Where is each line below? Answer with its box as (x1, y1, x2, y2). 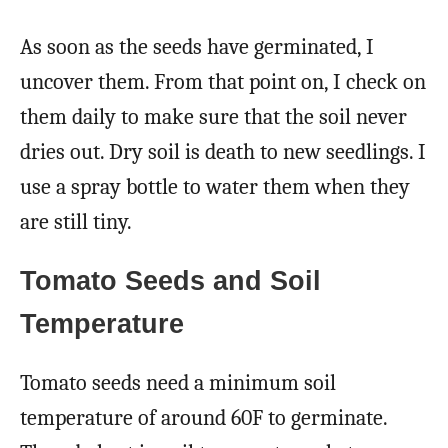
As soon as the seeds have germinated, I (20, 33, 374, 60)
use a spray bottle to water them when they (20, 173, 410, 200)
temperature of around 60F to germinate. (20, 404, 387, 431)
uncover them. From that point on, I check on (20, 68, 426, 95)
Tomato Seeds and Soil (20, 265, 321, 296)
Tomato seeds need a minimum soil (20, 369, 336, 396)
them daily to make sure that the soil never (20, 103, 407, 130)
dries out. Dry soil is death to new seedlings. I (20, 138, 426, 165)
